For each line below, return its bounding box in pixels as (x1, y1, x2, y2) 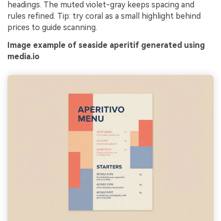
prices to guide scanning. (7, 23, 97, 33)
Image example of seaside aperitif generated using (7, 40, 205, 50)
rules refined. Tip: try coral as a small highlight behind (7, 11, 201, 21)
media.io (7, 52, 39, 62)
